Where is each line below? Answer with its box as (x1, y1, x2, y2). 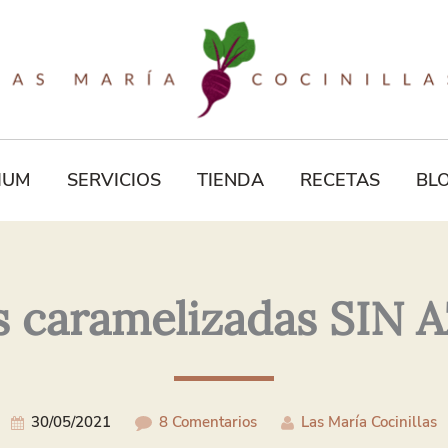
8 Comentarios (159, 412, 257, 432)
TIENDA (196, 168, 264, 192)
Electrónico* (50, 55, 159, 78)
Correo (50, 28, 112, 51)
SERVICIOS (66, 168, 161, 192)
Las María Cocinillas (301, 412, 437, 432)
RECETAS (299, 168, 380, 192)
